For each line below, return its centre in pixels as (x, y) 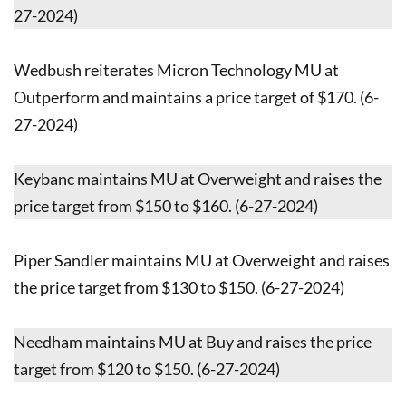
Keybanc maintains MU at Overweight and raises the (198, 178)
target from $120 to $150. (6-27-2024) (147, 368)
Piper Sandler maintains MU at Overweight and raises (202, 260)
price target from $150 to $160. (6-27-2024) (166, 205)
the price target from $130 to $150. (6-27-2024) (179, 287)
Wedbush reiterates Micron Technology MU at (176, 69)
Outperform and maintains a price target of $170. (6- (196, 97)
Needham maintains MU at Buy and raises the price (193, 341)
